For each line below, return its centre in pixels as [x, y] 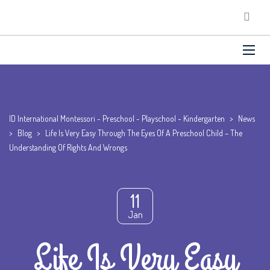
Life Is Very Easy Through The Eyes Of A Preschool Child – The [144, 133]
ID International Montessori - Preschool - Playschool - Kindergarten [117, 118]
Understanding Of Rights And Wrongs [68, 147]
